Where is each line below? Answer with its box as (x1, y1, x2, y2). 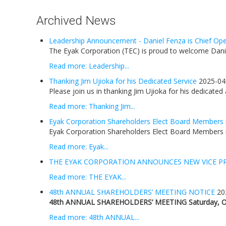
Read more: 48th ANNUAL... (49, 212, 139, 222)
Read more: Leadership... (49, 61, 129, 71)
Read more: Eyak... (49, 142, 108, 151)
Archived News (36, 13, 116, 28)
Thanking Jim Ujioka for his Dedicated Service (49, 76, 197, 86)
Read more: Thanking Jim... (49, 101, 135, 111)
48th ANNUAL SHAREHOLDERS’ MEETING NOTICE (49, 187, 215, 197)
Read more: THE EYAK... (49, 172, 126, 182)
